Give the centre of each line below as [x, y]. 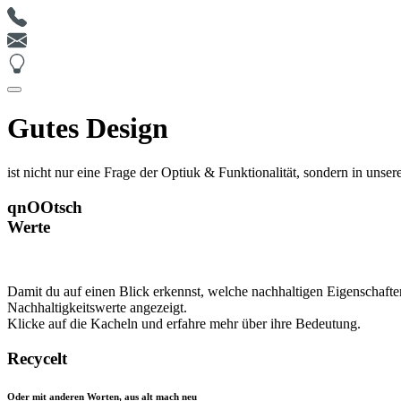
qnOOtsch [45, 207]
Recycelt [37, 359]
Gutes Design [88, 128]
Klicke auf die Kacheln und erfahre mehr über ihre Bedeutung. [184, 324]
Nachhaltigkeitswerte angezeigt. [97, 308]
